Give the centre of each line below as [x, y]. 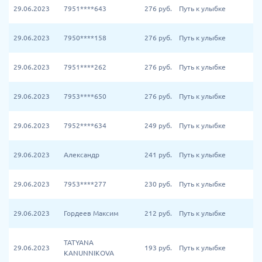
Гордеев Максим [91, 213]
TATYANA [79, 242]
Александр [82, 155]
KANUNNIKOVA [89, 253]
